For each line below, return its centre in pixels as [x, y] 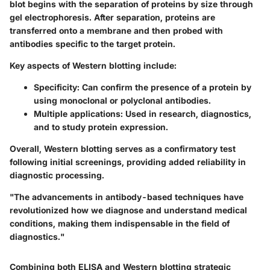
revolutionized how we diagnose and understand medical [128, 210]
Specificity [55, 87]
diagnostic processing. [57, 175]
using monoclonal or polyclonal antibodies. [122, 101]
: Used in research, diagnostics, [186, 114]
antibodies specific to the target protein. [93, 44]
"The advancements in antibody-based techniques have [127, 197]
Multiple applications [77, 114]
